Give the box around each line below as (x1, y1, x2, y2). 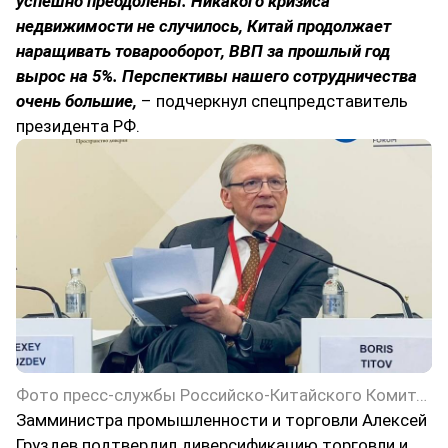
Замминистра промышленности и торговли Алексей (16, 410, 427, 431)
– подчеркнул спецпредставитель (137, 91, 408, 112)
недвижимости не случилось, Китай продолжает (16, 16, 391, 37)
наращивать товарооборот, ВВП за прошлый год (16, 41, 390, 62)
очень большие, (16, 91, 137, 112)
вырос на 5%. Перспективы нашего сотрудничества (16, 66, 417, 87)
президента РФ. (16, 116, 140, 137)
